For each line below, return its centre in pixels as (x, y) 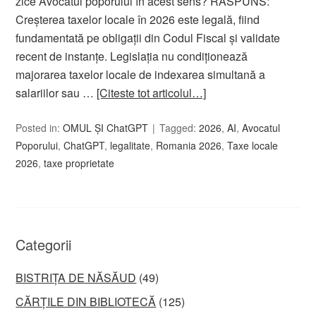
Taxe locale (253, 145)
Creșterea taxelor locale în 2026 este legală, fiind (138, 19)
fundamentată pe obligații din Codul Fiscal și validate (148, 38)
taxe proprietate (79, 163)
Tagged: (180, 128)
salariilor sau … (56, 93)
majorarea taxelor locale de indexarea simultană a (141, 74)
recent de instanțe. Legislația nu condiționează (132, 56)
